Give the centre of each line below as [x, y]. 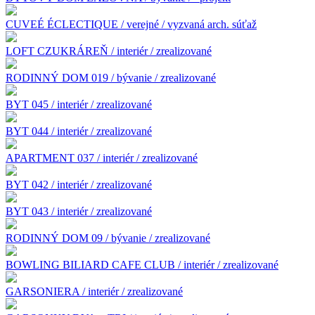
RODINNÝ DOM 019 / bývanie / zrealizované [111, 77]
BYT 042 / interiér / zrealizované [79, 184]
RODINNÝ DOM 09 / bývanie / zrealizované [108, 238]
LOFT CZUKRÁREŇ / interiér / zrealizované [109, 51]
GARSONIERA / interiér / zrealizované [94, 291]
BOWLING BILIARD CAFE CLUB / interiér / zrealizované [142, 264]
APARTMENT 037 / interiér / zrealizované [102, 157]
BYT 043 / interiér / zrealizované [79, 211]
